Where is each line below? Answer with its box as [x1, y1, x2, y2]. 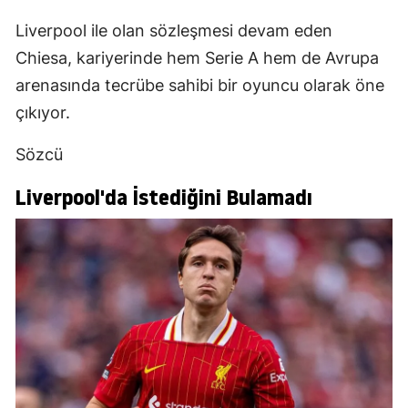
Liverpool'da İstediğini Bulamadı [15, 182, 312, 213]
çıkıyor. [15, 103, 70, 123]
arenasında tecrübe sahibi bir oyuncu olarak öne [15, 76, 384, 96]
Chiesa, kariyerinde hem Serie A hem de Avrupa [15, 48, 379, 68]
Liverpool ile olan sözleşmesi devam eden [15, 21, 332, 41]
